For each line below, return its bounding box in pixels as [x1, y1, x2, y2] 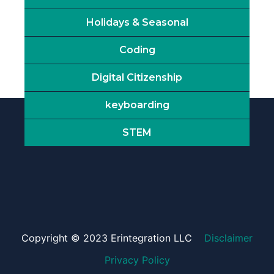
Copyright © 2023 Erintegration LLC [21, 232, 192, 245]
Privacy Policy [104, 254, 170, 267]
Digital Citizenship [92, 72, 182, 84]
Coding [119, 44, 155, 56]
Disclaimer [204, 232, 253, 245]
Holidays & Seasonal [86, 17, 188, 29]
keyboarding [105, 99, 169, 111]
